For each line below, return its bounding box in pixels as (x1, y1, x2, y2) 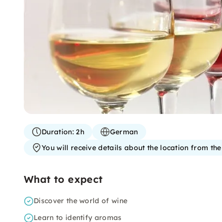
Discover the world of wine (34, 196, 128, 205)
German (110, 127, 138, 136)
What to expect (24, 173, 103, 185)
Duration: (42, 127, 74, 136)
